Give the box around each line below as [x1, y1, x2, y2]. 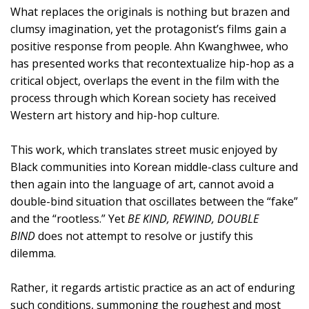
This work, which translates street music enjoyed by [10, 141, 277, 157]
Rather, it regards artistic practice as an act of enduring [10, 279, 295, 295]
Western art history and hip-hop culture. [10, 107, 219, 123]
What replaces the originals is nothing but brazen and [10, 3, 290, 19]
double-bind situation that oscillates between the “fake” [10, 193, 298, 209]
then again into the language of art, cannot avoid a [10, 176, 274, 192]
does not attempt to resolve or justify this [35, 228, 253, 243]
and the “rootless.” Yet [10, 210, 128, 226]
